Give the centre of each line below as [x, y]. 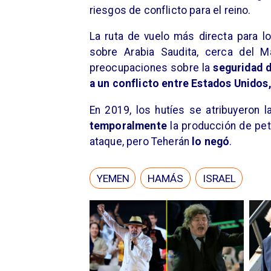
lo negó [211, 141]
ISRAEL [220, 178]
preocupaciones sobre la [151, 68]
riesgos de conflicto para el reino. [170, 10]
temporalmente [130, 126]
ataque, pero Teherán [141, 141]
